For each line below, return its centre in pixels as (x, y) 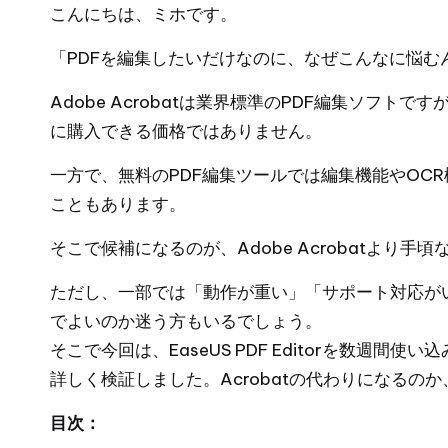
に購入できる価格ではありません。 (186, 131)
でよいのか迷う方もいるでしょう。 (186, 321)
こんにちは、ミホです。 (143, 14)
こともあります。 (118, 204)
